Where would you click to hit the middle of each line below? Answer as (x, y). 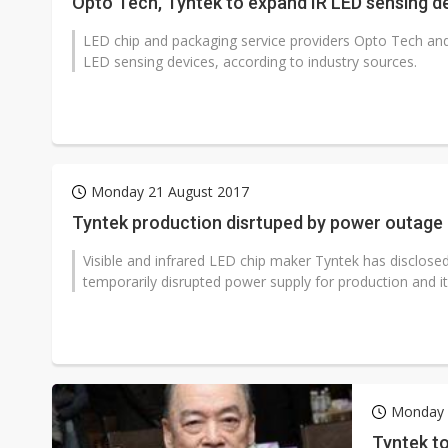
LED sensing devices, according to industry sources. (250, 61)
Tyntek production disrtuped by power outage (257, 222)
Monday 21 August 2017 (170, 191)
